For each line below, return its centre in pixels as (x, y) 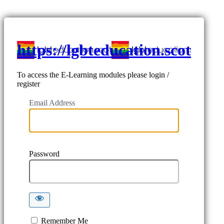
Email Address (52, 102)
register (28, 83)
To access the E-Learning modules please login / (93, 74)
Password (44, 153)
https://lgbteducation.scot (104, 50)
